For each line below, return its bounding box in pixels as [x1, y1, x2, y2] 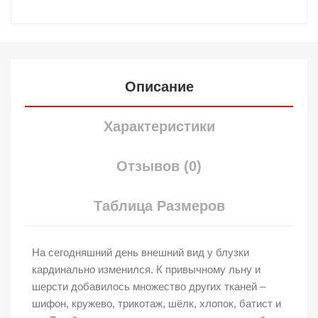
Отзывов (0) [116, 158, 202, 175]
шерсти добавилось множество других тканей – [32, 280, 265, 293]
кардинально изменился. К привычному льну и [32, 263, 261, 276]
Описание [124, 79, 194, 95]
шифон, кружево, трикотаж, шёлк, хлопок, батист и [32, 297, 281, 310]
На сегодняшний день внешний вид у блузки [32, 246, 249, 259]
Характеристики [103, 119, 215, 135]
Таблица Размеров [93, 198, 225, 214]
